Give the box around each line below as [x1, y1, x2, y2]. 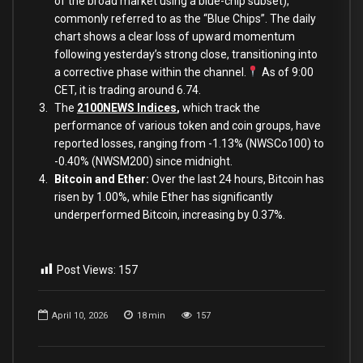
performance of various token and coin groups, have [54, 118, 321, 132]
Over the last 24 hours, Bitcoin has [152, 172, 324, 186]
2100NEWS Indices [77, 100, 177, 114]
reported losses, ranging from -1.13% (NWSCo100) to [54, 136, 324, 150]
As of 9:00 [258, 65, 314, 79]
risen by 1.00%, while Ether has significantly [54, 190, 273, 203]
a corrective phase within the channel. [54, 65, 246, 79]
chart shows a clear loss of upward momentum [54, 29, 295, 43]
